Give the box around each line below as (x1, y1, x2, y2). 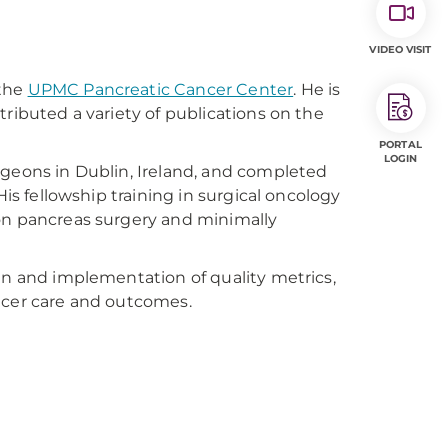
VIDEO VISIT (369, 43, 432, 56)
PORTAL (379, 138, 422, 151)
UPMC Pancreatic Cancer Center (27, 80, 294, 99)
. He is (293, 80, 341, 99)
